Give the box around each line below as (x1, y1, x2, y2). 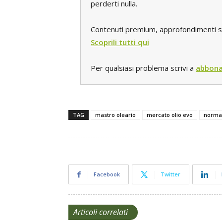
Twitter (161, 170, 180, 178)
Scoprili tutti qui (91, 37, 149, 47)
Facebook (94, 170, 120, 178)
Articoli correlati (73, 207, 128, 218)
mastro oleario (95, 111, 136, 118)
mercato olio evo (147, 111, 193, 118)
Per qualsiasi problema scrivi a (91, 63, 196, 73)
